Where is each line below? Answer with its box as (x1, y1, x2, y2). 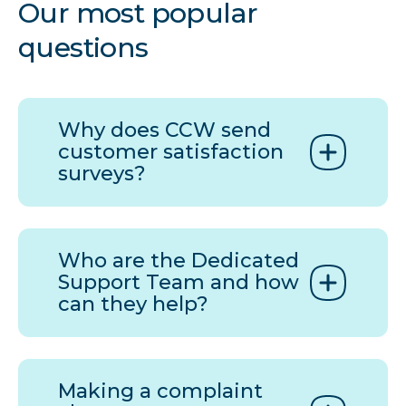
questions (18, 31, 149, 65)
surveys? (58, 161, 146, 187)
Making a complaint (58, 379, 263, 404)
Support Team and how (58, 270, 299, 295)
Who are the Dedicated (58, 248, 299, 274)
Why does (58, 118, 165, 143)
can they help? (58, 292, 208, 317)
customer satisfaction (58, 140, 284, 165)
